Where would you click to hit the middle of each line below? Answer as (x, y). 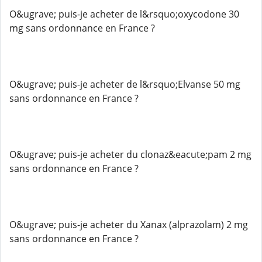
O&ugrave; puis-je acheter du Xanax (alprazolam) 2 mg (129, 225)
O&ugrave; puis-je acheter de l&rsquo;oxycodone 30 (124, 14)
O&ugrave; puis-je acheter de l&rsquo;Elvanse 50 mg (125, 84)
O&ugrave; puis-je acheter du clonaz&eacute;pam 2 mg (130, 154)
